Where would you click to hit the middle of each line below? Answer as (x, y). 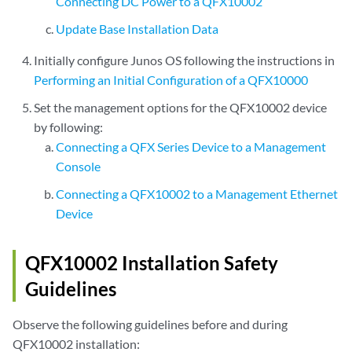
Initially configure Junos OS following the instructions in (185, 60)
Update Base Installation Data (137, 29)
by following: (69, 127)
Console (78, 166)
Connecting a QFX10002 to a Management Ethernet (196, 194)
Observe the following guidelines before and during (150, 324)
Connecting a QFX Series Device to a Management (191, 147)
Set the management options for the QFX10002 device (181, 107)
